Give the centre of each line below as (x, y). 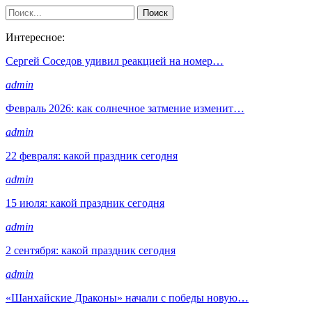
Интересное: (35, 37)
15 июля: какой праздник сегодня (85, 203)
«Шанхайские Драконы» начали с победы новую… (127, 297)
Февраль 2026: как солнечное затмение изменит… (125, 108)
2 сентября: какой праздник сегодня (91, 250)
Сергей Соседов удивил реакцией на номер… (115, 61)
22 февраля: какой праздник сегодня (92, 155)
